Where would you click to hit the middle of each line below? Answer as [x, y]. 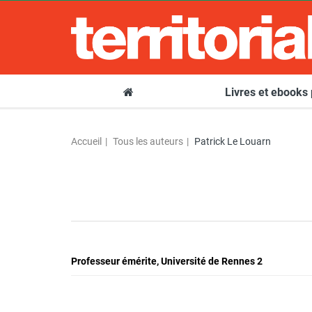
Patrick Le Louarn [233, 142]
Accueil [86, 142]
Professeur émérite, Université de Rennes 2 [167, 262]
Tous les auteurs [148, 142]
